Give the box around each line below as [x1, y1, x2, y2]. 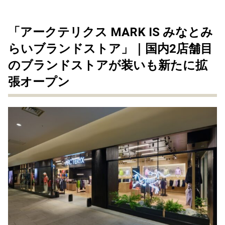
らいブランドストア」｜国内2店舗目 [8, 41, 212, 56]
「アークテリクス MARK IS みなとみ [8, 25, 213, 39]
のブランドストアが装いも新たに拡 [8, 58, 207, 72]
